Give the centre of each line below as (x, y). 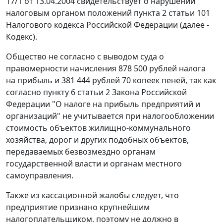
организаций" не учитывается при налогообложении (110, 116)
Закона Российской (148, 92)
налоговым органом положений (70, 13)
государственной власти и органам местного (94, 164)
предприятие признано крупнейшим (78, 207)
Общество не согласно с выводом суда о (85, 57)
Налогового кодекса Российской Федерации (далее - (108, 25)
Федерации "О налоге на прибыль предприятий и (103, 104)
